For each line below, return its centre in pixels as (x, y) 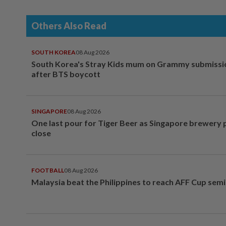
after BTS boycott (66, 74)
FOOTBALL (48, 170)
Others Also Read (69, 25)
